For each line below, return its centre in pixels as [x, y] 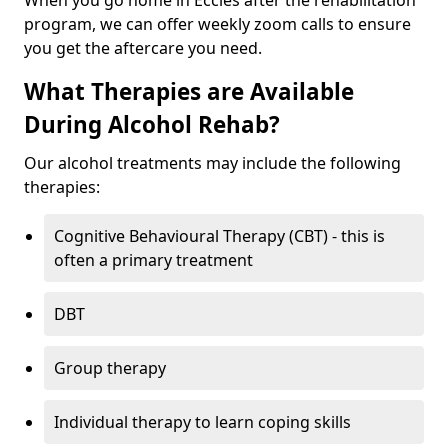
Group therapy [110, 368]
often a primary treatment [153, 260]
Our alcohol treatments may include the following [212, 163]
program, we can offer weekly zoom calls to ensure [217, 24]
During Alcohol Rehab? [152, 124]
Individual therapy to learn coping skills [202, 422]
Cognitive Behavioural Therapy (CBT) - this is [219, 236]
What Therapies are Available [189, 91]
